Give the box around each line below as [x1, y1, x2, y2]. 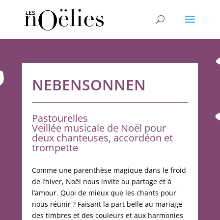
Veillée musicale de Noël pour [31, 121, 166, 135]
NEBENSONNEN [31, 75, 146, 95]
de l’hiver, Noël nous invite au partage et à [31, 177, 171, 186]
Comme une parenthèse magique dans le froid [31, 165, 186, 175]
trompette [31, 141, 78, 154]
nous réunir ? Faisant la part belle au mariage [31, 199, 182, 209]
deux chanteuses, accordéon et [31, 131, 173, 144]
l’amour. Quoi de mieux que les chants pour [31, 188, 176, 197]
